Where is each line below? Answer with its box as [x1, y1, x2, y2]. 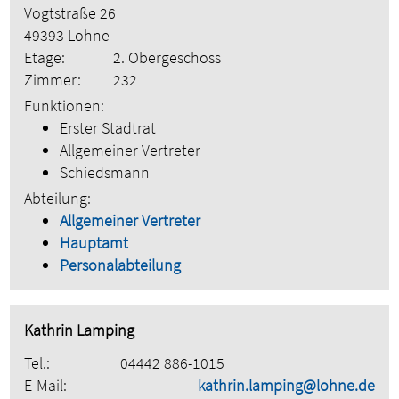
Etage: [24, 47, 66, 69]
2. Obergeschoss [113, 47, 222, 69]
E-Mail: [24, 375, 68, 396]
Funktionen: [24, 95, 105, 117]
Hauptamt [60, 232, 129, 254]
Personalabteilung [60, 255, 182, 276]
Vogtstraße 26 [24, 3, 117, 24]
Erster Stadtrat [60, 118, 157, 139]
